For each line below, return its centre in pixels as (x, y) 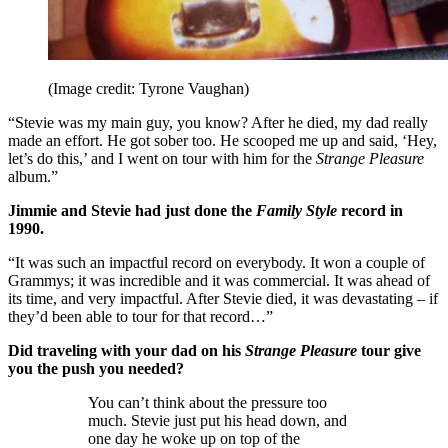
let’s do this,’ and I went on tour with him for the (162, 159)
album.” (33, 177)
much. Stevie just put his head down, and (217, 421)
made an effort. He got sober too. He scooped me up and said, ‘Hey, (222, 141)
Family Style (296, 211)
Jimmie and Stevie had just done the (132, 211)
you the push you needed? (96, 369)
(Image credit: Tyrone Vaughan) (148, 89)
